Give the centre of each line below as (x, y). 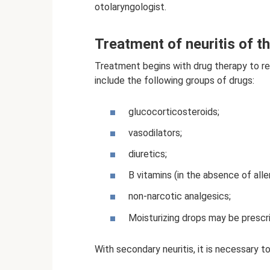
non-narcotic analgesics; (180, 196)
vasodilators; (155, 133)
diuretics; (148, 154)
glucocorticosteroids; (174, 111)
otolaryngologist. (130, 7)
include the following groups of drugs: (174, 81)
